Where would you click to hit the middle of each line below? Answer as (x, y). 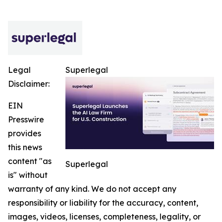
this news (25, 147)
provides (25, 134)
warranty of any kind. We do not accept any (92, 189)
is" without (28, 175)
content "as (30, 161)
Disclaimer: (29, 84)
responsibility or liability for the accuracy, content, (103, 203)
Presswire (26, 120)
